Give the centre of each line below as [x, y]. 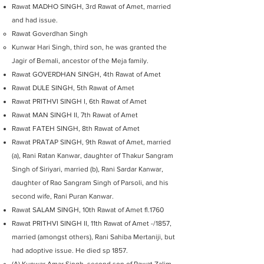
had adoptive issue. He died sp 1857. [70, 250]
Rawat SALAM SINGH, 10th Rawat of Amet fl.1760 [88, 210]
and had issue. [35, 20]
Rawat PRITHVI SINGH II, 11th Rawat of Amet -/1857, [92, 223]
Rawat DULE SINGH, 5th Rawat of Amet [73, 88]
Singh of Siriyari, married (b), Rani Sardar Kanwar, [88, 169]
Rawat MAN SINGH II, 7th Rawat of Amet [75, 115]
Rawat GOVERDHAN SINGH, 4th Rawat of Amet [86, 74]
